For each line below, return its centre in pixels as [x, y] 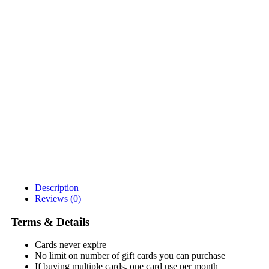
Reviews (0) [58, 198]
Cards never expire [71, 245]
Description [57, 188]
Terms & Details [50, 222]
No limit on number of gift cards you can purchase [130, 256]
